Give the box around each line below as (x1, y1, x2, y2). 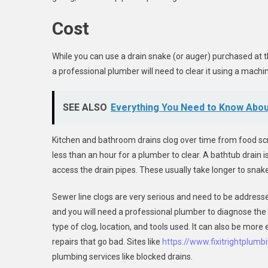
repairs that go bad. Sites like (52, 237, 162, 247)
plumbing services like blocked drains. (52, 252, 193, 262)
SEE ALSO (63, 102, 107, 114)
